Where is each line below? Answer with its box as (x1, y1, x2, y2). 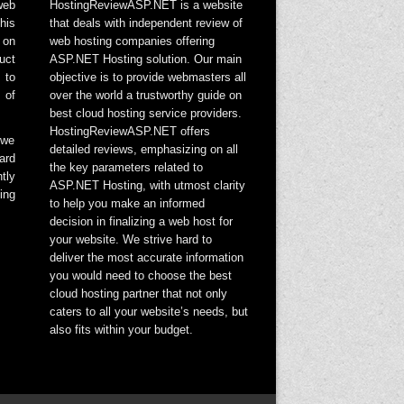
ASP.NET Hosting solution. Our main (49, 52, 242, 66)
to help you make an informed (49, 197, 205, 210)
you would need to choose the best (49, 269, 232, 282)
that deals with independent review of (49, 16, 243, 30)
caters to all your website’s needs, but (49, 305, 248, 318)
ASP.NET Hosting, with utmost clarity (49, 179, 245, 192)
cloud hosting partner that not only (49, 287, 227, 300)
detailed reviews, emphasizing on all (49, 142, 238, 156)
